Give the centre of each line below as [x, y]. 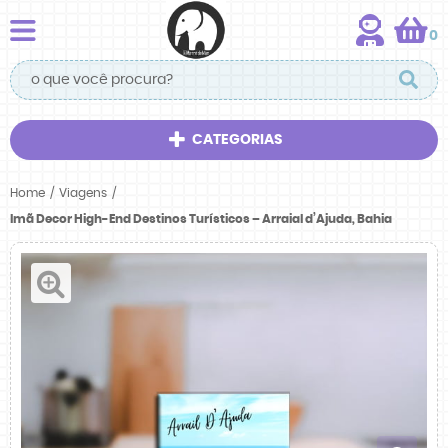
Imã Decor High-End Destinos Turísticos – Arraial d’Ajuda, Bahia [201, 219]
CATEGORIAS [236, 140]
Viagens [83, 193]
